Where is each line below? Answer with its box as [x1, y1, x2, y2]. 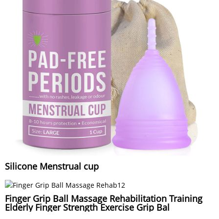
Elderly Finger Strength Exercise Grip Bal [5, 201, 170, 214]
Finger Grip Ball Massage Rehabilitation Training [5, 193, 202, 205]
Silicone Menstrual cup [5, 160, 99, 172]
